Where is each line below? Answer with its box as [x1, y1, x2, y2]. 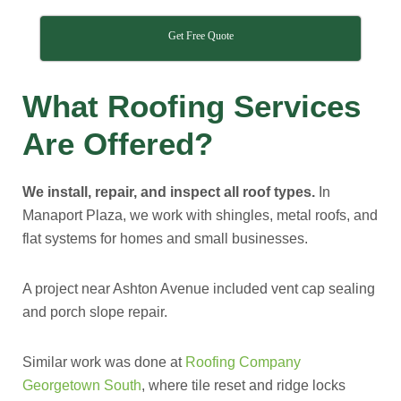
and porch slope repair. [22, 304, 167, 320]
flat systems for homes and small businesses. [22, 231, 308, 246]
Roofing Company [185, 354, 301, 370]
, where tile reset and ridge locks [141, 378, 346, 393]
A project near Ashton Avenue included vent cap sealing [22, 281, 375, 296]
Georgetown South [22, 378, 141, 393]
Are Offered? [22, 126, 213, 161]
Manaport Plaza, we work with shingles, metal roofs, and [22, 208, 378, 223]
